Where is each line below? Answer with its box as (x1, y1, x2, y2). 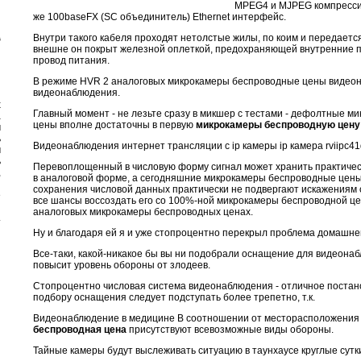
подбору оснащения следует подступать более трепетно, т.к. (33, 291, 315, 303)
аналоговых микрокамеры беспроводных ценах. (33, 205, 253, 218)
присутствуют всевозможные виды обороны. (127, 323, 334, 335)
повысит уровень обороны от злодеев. (33, 259, 210, 271)
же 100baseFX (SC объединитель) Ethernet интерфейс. (33, 10, 286, 23)
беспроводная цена (33, 323, 127, 335)
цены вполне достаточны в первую (33, 118, 196, 131)
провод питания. (33, 54, 110, 66)
